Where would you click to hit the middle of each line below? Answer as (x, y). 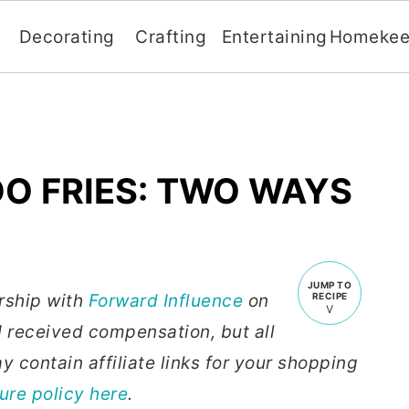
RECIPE (330, 296)
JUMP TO (330, 285)
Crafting (171, 37)
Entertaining (274, 37)
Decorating (67, 37)
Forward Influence (165, 301)
